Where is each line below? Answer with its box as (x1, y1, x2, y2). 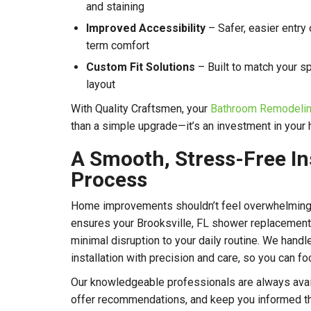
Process (71, 167, 147, 192)
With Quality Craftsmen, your (71, 102, 210, 116)
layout (86, 78, 115, 92)
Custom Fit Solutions (86, 60, 195, 74)
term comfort (86, 39, 149, 53)
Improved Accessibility (86, 22, 205, 35)
